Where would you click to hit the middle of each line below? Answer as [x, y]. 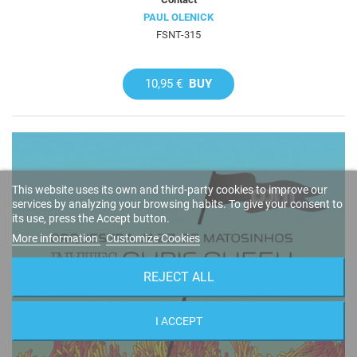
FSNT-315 [178, 34]
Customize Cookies [153, 238]
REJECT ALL [178, 277]
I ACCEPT [178, 321]
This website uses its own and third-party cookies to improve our [170, 190]
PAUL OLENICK [178, 17]
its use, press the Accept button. [91, 218]
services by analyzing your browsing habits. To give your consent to [177, 204]
